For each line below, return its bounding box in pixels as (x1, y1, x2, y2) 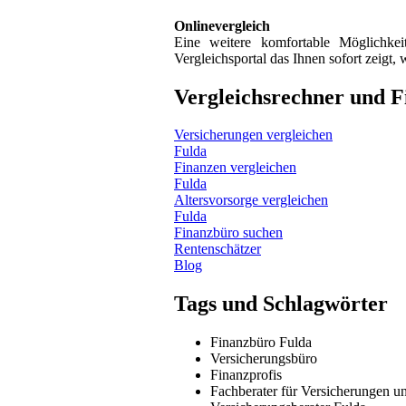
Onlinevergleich (174, 17, 270, 34)
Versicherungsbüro (210, 351, 317, 367)
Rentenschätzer (174, 241, 261, 257)
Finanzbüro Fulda (210, 334, 312, 351)
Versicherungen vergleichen (174, 127, 333, 143)
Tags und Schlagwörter (174, 292, 388, 316)
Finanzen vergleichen (174, 159, 296, 176)
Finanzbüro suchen (174, 225, 283, 241)
